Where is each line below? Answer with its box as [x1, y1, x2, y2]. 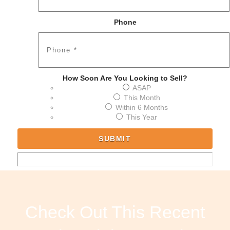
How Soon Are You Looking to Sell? [63, 74, 188, 83]
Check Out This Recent [25, 202, 205, 222]
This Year [126, 113, 158, 122]
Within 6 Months [116, 103, 168, 112]
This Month [123, 93, 160, 102]
